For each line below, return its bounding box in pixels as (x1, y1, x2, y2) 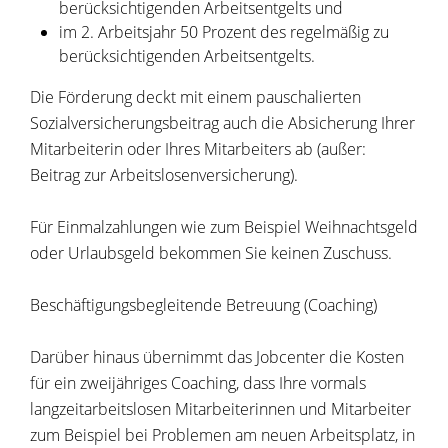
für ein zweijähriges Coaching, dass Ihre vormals (30, 372, 366, 395)
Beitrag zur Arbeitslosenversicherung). (30, 164, 298, 187)
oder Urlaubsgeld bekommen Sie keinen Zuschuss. (30, 242, 392, 265)
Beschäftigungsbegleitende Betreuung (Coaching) (30, 294, 377, 317)
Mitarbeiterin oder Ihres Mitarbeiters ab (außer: (30, 138, 366, 161)
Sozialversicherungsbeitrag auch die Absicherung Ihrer (30, 112, 415, 135)
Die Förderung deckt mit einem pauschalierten (30, 86, 361, 109)
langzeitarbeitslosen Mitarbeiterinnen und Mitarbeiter (30, 398, 411, 421)
